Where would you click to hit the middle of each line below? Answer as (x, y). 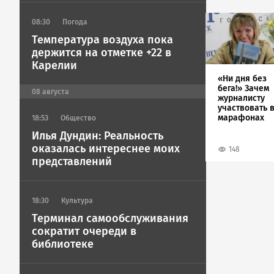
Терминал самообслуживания (110, 218)
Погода (75, 22)
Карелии (54, 65)
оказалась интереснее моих (106, 149)
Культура (77, 201)
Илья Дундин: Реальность (98, 136)
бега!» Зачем (243, 88)
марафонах (241, 117)
